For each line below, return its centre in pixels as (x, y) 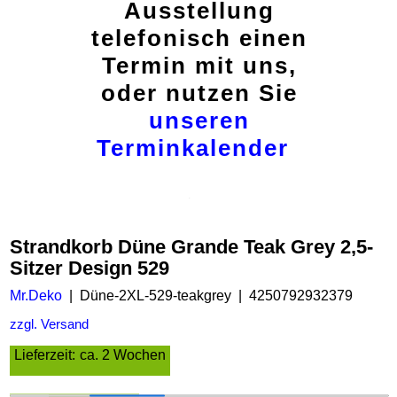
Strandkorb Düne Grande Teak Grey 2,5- (191, 246)
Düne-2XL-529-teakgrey (156, 296)
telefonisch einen (199, 38)
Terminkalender (192, 148)
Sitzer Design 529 (90, 268)
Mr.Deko (36, 296)
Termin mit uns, (199, 66)
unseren (199, 121)
